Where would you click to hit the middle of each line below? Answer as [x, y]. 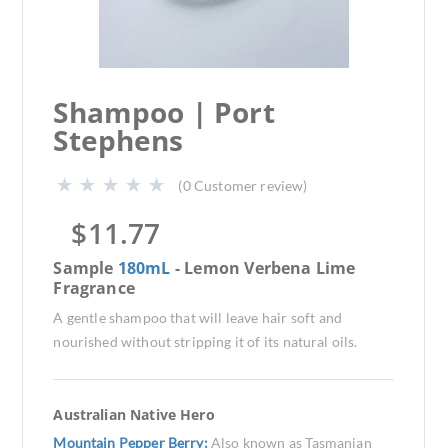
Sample [85, 268]
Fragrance [94, 288]
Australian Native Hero [134, 414]
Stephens [118, 140]
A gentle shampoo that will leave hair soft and [197, 317]
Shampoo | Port [164, 112]
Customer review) [250, 185]
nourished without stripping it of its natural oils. [205, 341]
